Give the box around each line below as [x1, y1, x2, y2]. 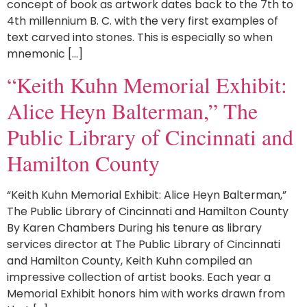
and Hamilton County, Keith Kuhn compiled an [7, 253, 252, 269]
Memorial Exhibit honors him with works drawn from [7, 286, 285, 302]
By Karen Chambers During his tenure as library [7, 220, 262, 236]
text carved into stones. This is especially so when [7, 29, 273, 45]
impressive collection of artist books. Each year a [7, 269, 271, 286]
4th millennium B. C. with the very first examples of [7, 12, 278, 29]
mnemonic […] [7, 45, 83, 62]
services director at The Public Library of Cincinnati [7, 236, 280, 253]
